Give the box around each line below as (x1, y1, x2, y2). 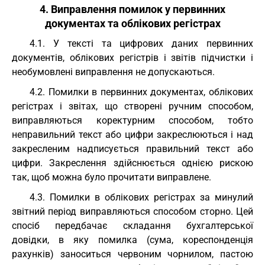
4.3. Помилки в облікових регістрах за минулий (30, 192, 253, 203)
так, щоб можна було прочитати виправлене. (12, 172, 211, 183)
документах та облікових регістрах (44, 18, 221, 30)
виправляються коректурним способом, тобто (12, 115, 253, 126)
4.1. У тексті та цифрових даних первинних (30, 38, 253, 49)
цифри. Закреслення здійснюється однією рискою (12, 157, 253, 169)
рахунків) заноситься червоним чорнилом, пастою (12, 248, 253, 260)
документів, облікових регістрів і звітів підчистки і (12, 52, 253, 63)
